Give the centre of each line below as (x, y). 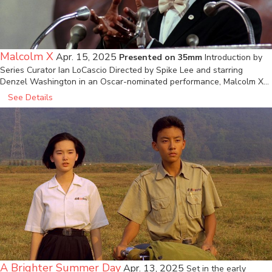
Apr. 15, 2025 (86, 57)
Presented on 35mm (161, 58)
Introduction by (233, 58)
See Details (30, 98)
